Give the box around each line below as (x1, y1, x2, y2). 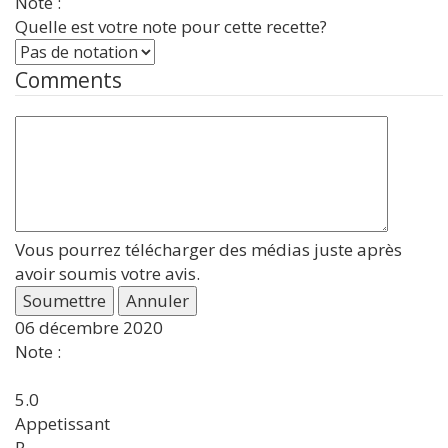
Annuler (126, 289, 189, 312)
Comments (15, 66, 122, 94)
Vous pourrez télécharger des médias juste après (15, 238, 402, 261)
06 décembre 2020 (15, 316, 163, 339)
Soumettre (23, 289, 106, 312)
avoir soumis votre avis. (15, 262, 200, 285)
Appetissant (15, 412, 110, 435)
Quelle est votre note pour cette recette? (15, 15, 327, 38)
